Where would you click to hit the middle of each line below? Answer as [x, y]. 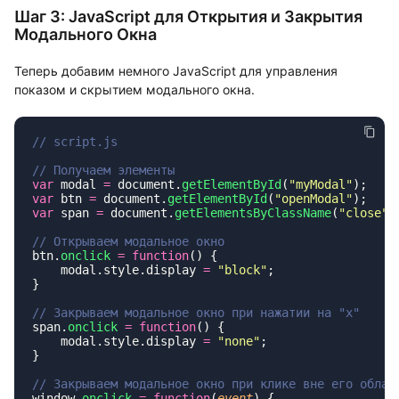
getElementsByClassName [253, 213]
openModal [313, 199]
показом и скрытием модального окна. [134, 90]
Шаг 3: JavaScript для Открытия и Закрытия [188, 16]
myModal [321, 184]
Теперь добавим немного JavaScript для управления [176, 71]
